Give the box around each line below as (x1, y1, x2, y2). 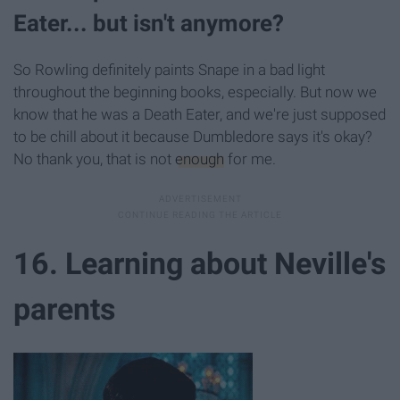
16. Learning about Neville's (13, 246, 386, 282)
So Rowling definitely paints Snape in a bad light (13, 60, 325, 79)
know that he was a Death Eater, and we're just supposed (13, 104, 386, 123)
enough (175, 149, 224, 168)
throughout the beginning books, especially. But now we (13, 82, 377, 101)
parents (13, 291, 115, 328)
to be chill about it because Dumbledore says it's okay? (13, 127, 372, 146)
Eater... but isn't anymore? (13, 9, 284, 37)
